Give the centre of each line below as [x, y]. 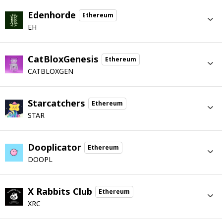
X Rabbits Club [60, 191]
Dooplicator [55, 147]
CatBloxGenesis [63, 59]
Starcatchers [56, 103]
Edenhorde [52, 15]
